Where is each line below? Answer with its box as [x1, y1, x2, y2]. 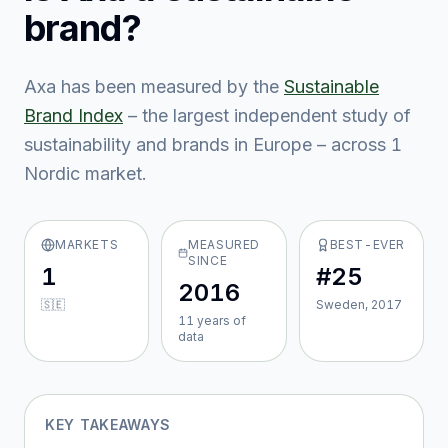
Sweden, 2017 [315, 297, 402, 312]
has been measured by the [56, 76, 279, 97]
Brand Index [24, 105, 123, 126]
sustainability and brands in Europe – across [24, 134, 391, 155]
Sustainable [284, 76, 379, 97]
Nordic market [24, 163, 142, 184]
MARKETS [55, 237, 119, 252]
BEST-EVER [329, 237, 406, 252]
